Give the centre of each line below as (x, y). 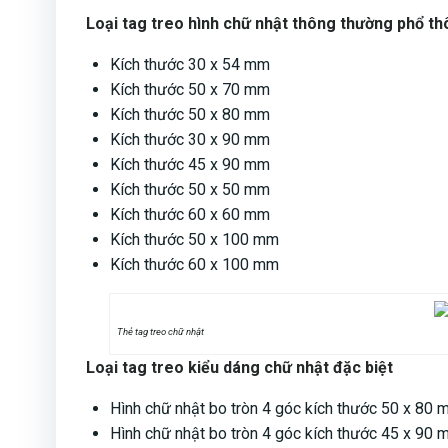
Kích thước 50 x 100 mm (194, 240)
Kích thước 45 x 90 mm (190, 165)
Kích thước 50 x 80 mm (190, 115)
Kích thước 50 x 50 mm (190, 190)
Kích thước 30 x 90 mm (190, 140)
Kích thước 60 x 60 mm (190, 215)
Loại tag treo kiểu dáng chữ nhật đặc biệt (239, 367)
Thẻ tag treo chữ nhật (161, 331)
